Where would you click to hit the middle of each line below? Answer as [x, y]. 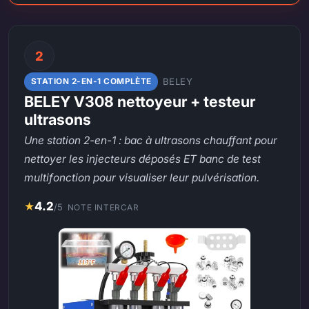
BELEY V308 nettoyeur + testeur [140, 101]
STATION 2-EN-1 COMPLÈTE [91, 82]
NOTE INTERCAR [103, 207]
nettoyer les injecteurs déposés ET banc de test [143, 159]
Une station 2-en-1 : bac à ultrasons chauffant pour [151, 140]
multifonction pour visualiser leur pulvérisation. [142, 177]
